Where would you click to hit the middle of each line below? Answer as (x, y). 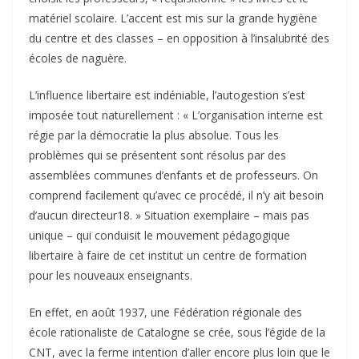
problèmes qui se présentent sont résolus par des (157, 155)
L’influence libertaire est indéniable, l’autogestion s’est (167, 95)
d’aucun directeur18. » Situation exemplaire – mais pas (169, 216)
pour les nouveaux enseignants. (111, 276)
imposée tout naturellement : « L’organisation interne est (176, 115)
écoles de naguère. (78, 58)
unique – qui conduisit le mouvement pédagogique (159, 236)
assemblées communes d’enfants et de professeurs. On (173, 175)
